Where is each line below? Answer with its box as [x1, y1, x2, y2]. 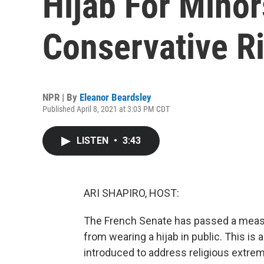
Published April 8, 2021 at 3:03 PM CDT [42, 104, 170, 114]
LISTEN [77, 135, 111, 146]
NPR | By [42, 91, 80, 103]
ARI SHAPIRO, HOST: [84, 187, 179, 199]
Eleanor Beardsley [80, 91, 151, 103]
